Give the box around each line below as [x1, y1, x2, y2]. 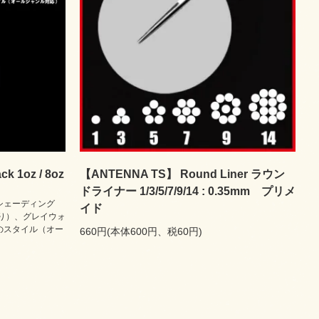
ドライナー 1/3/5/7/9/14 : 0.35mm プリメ [80, 185, 296, 197]
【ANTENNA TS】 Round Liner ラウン [80, 168, 285, 180]
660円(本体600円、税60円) [80, 226, 202, 237]
